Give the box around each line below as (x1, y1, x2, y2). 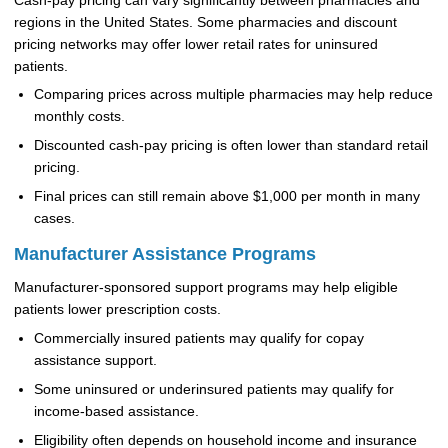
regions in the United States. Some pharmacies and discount (13, 14, 397, 30)
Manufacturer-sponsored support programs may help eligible (13, 280, 398, 296)
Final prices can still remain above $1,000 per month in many (33, 188, 420, 204)
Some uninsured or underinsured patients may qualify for (33, 381, 394, 397)
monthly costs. (33, 109, 125, 125)
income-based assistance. (33, 403, 199, 419)
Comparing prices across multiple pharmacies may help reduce (33, 87, 433, 103)
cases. (33, 210, 75, 226)
